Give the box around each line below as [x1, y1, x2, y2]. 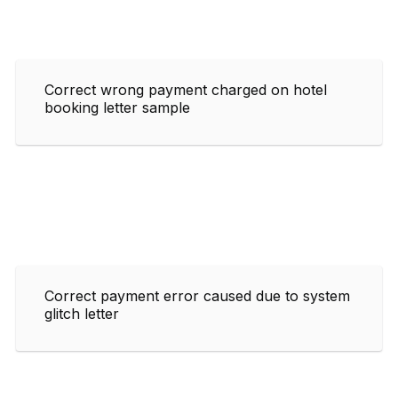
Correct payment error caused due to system [44, 286, 350, 305]
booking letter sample [44, 98, 190, 116]
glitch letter [44, 304, 119, 322]
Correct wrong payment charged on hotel [44, 80, 327, 99]
